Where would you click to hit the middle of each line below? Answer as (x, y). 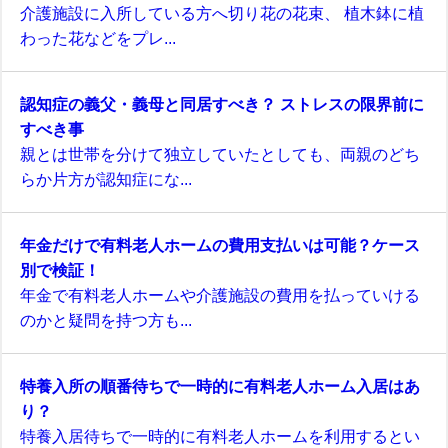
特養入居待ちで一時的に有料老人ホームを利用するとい (220, 436)
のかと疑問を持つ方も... (106, 320)
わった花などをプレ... (98, 38)
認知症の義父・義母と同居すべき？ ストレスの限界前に (222, 104)
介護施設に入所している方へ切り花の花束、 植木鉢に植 (222, 13)
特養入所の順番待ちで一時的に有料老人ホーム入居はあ (220, 386)
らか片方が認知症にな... (106, 179)
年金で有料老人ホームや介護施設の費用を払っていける (220, 295)
